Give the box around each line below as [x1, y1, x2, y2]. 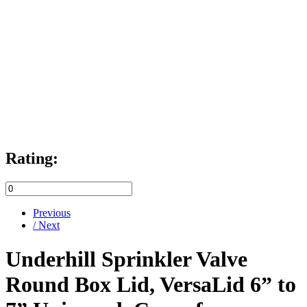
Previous [33, 207, 71, 219]
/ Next [33, 219, 60, 232]
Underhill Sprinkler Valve [5, 246, 247, 271]
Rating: [5, 149, 58, 168]
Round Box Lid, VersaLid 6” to [5, 271, 296, 297]
